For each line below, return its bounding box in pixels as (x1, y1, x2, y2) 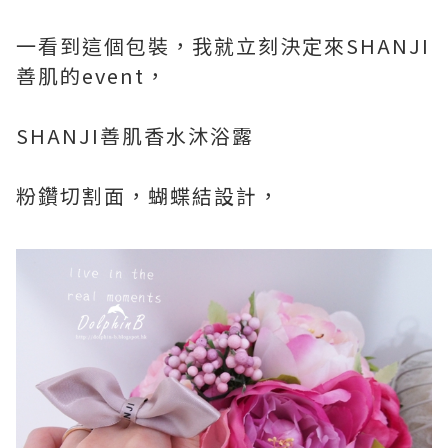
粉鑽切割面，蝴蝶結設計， (16, 181, 280, 210)
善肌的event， (16, 61, 167, 90)
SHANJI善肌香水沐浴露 (16, 121, 254, 150)
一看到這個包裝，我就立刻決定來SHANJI (16, 31, 430, 60)
